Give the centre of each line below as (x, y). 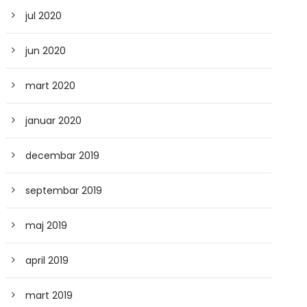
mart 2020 (51, 86)
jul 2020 (44, 16)
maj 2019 (47, 225)
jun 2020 (46, 51)
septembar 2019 (64, 191)
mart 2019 (49, 295)
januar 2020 (54, 121)
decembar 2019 (63, 156)
